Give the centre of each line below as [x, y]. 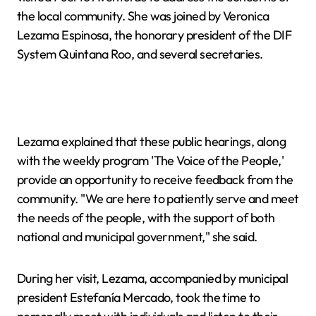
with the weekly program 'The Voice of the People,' [150, 160]
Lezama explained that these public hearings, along [151, 141]
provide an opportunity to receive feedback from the [155, 180]
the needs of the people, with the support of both [146, 218]
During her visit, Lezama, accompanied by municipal [152, 278]
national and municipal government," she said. [137, 237]
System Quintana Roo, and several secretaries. [140, 54]
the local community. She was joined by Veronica [143, 16]
